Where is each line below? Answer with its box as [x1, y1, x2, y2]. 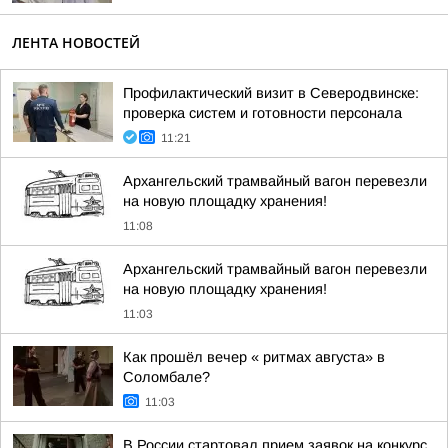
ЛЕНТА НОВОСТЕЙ [12, 33, 140, 52]
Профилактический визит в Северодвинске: [123, 85, 419, 101]
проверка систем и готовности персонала [123, 105, 402, 121]
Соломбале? [123, 369, 210, 385]
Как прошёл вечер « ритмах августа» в [123, 349, 385, 365]
